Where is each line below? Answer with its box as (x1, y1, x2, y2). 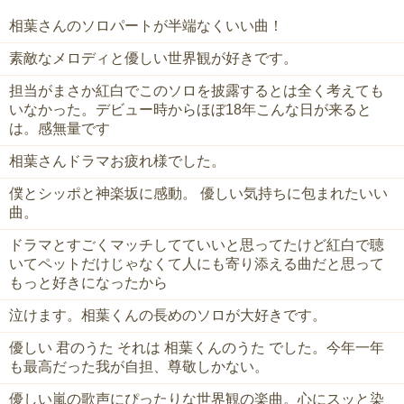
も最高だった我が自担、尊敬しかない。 (9, 359, 269, 375)
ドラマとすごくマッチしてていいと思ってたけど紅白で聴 (9, 237, 384, 253)
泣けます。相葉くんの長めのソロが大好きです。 (9, 308, 326, 324)
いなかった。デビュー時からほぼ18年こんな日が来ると (9, 102, 372, 118)
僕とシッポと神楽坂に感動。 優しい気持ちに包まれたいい (9, 186, 388, 202)
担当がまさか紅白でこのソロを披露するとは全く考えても (9, 83, 384, 99)
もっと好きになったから (9, 275, 168, 291)
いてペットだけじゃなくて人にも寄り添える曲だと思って (9, 256, 384, 272)
